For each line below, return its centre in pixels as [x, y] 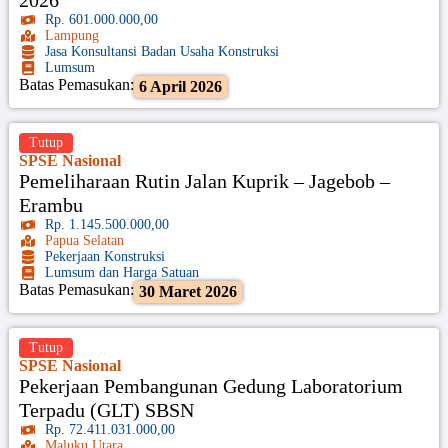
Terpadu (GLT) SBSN [106, 409]
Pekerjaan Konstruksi [105, 256]
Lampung [72, 35]
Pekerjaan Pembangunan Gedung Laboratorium [210, 385]
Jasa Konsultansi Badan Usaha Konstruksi [162, 51]
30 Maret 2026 [187, 291]
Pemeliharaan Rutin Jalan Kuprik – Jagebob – [204, 180]
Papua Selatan [85, 240]
